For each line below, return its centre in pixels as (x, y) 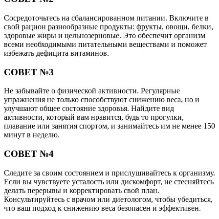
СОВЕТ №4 (29, 154)
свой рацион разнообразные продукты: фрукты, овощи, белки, (109, 26)
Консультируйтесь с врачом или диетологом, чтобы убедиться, (108, 199)
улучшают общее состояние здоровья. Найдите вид (89, 109)
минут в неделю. (32, 135)
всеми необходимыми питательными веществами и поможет (105, 44)
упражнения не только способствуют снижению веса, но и (102, 100)
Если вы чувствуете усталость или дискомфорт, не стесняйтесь (109, 181)
